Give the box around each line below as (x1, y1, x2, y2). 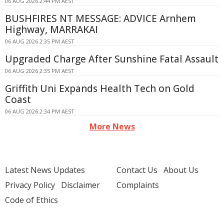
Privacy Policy (5, 179, 55, 190)
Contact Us (116, 164, 157, 175)
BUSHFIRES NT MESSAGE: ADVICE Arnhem (5, 12, 196, 25)
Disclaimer (61, 179, 100, 190)
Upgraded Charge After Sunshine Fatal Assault (5, 52, 218, 65)
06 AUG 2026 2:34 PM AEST (5, 107, 74, 115)
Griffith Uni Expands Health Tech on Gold (5, 82, 194, 95)
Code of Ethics (5, 194, 58, 205)
